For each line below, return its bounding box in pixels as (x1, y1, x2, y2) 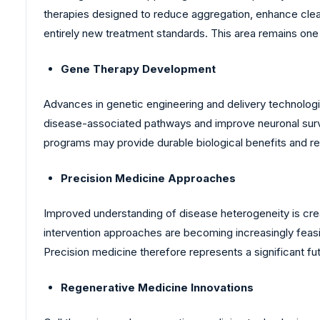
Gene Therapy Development (61, 61, 216, 76)
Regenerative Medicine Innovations (61, 280, 254, 294)
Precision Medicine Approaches (61, 171, 236, 185)
